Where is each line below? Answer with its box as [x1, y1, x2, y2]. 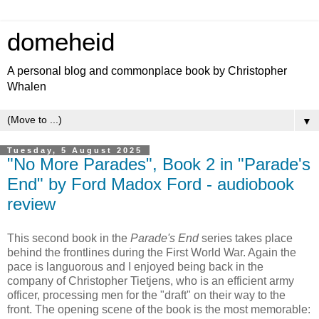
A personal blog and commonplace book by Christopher [7, 65, 287, 77]
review [7, 194, 56, 214]
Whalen [7, 80, 46, 93]
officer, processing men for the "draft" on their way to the [7, 288, 286, 301]
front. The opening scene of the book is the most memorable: [7, 303, 310, 315]
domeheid [7, 28, 115, 56]
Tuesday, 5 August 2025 [7, 146, 142, 155]
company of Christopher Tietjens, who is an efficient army [7, 274, 294, 287]
